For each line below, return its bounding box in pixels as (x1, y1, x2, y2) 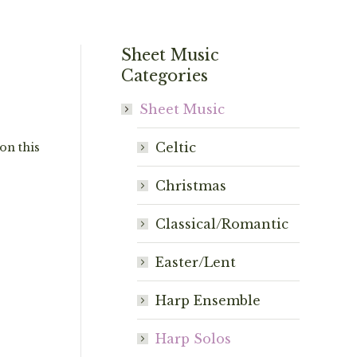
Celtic (155, 139, 196, 155)
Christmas (155, 178, 226, 194)
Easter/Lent (155, 254, 236, 270)
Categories (121, 66, 208, 85)
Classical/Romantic (155, 216, 288, 232)
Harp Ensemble (155, 292, 261, 308)
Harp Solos (155, 331, 231, 347)
